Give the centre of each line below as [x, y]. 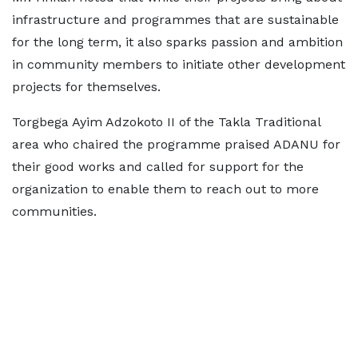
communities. [54, 211]
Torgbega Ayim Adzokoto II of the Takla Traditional [166, 122]
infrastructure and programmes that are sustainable [175, 20]
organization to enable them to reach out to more [165, 189]
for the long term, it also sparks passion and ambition [177, 42]
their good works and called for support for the [158, 167]
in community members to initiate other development [179, 64]
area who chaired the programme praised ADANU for [176, 144]
